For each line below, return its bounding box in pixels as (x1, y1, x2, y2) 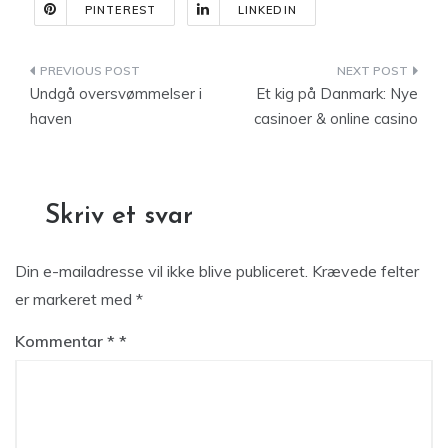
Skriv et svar (45, 203, 193, 230)
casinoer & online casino (254, 109, 418, 128)
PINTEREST (85, 3, 156, 17)
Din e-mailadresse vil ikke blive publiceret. (15, 261, 308, 281)
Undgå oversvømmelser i (30, 84, 202, 103)
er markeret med (15, 289, 136, 309)
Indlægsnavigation (29, 61, 252, 88)
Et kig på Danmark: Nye (256, 84, 418, 103)
